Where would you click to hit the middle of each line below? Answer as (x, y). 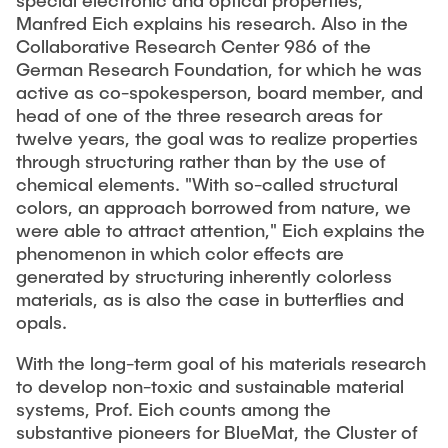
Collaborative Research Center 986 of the (193, 46)
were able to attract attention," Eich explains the (220, 230)
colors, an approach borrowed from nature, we (213, 207)
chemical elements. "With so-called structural (207, 184)
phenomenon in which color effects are (180, 253)
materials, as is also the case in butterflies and (210, 299)
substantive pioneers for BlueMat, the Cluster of (217, 432)
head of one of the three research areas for (199, 115)
